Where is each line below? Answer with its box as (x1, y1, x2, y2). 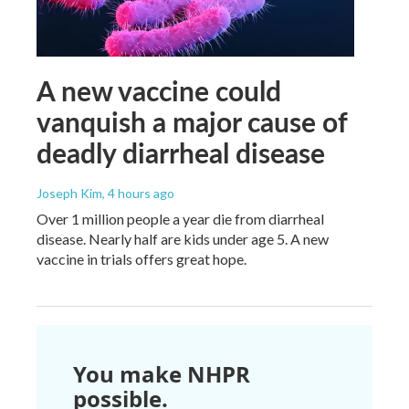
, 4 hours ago (102, 185, 174, 202)
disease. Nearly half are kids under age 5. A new (37, 230, 329, 248)
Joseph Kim (37, 185, 102, 202)
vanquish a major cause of (37, 102, 347, 142)
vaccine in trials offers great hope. (37, 250, 246, 268)
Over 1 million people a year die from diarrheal (37, 210, 324, 228)
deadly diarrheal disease (37, 133, 325, 173)
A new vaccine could (37, 71, 281, 110)
